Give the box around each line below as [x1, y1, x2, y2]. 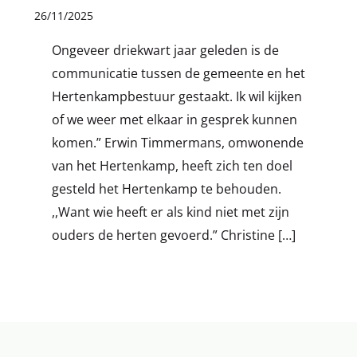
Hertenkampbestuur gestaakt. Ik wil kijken [51, 87, 302, 105]
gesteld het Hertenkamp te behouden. [51, 179, 281, 198]
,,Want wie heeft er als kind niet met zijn [51, 202, 289, 221]
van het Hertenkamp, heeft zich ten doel [51, 156, 292, 175]
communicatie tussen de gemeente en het [51, 64, 305, 82]
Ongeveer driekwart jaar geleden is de [51, 41, 279, 59]
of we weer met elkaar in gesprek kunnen [51, 110, 297, 128]
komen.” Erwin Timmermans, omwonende [51, 133, 304, 151]
